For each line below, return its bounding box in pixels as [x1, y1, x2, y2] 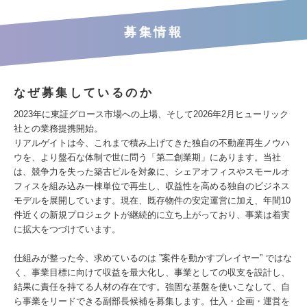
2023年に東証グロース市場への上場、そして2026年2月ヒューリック [14, 109, 288, 119]
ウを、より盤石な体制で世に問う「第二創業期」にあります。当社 [14, 152, 281, 162]
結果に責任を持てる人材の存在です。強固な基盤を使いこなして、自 [14, 282, 290, 292]
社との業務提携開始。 [14, 123, 103, 134]
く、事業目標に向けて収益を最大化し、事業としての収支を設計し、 [14, 267, 290, 278]
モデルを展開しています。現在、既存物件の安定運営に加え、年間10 [14, 195, 291, 206]
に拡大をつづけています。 [14, 224, 121, 234]
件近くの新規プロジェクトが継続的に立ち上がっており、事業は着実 [14, 210, 290, 220]
